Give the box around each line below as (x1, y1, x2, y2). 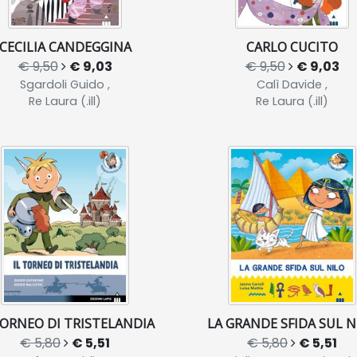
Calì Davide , (257, 76, 328, 92)
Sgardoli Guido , (20, 76, 110, 92)
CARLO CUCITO (246, 38, 338, 56)
